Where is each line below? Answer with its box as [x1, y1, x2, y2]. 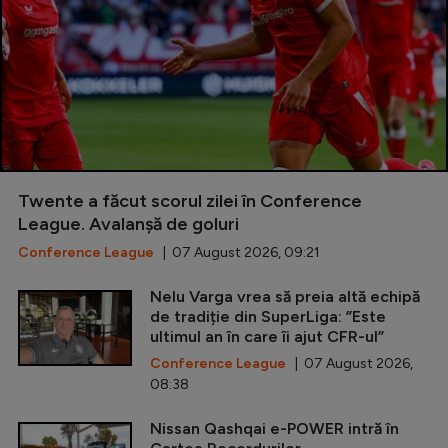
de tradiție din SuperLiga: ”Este [150, 306, 386, 326]
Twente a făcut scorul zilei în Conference [18, 189, 362, 212]
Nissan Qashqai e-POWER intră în [150, 418, 399, 438]
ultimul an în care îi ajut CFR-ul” [150, 326, 384, 346]
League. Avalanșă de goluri [18, 212, 239, 235]
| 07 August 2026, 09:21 [154, 243, 320, 261]
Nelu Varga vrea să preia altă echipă [150, 286, 420, 306]
